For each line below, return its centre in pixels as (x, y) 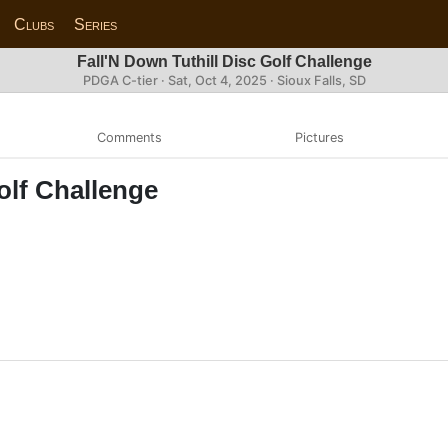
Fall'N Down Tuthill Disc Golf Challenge (224, 61)
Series (96, 24)
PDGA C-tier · (125, 80)
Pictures (319, 137)
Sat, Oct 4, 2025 (217, 80)
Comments (129, 137)
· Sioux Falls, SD (316, 80)
